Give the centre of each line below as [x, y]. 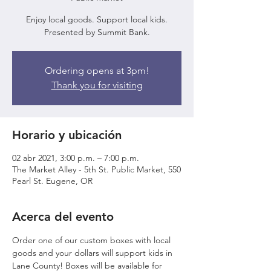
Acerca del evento [63, 217]
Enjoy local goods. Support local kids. [97, 19]
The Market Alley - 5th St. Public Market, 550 [96, 169]
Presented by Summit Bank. [97, 32]
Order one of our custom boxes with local [93, 240]
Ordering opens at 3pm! [97, 70]
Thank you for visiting [97, 85]
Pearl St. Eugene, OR [52, 181]
